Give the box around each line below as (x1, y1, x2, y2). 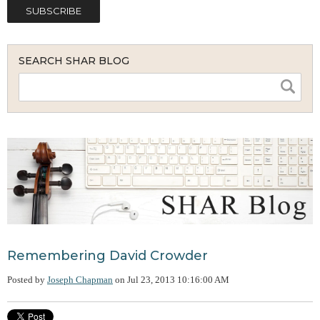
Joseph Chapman (47, 274, 113, 286)
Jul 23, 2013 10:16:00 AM (127, 274, 229, 286)
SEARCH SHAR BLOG (19, 54, 129, 67)
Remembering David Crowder (7, 248, 208, 264)
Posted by (7, 274, 45, 286)
